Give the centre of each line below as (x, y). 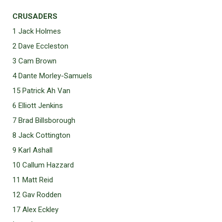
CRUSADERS (35, 16)
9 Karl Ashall (32, 150)
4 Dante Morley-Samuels (52, 76)
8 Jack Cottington (41, 135)
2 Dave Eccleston (40, 46)
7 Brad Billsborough (44, 120)
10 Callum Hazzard (43, 165)
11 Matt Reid (33, 180)
